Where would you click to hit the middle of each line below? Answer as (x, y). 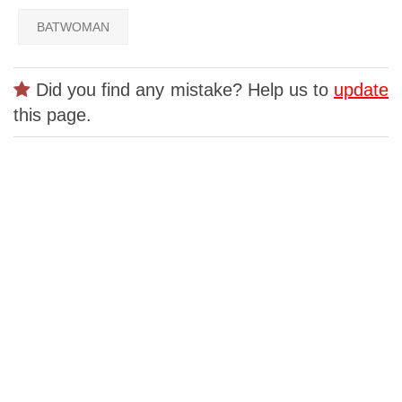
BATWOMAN (73, 27)
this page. (52, 115)
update (361, 90)
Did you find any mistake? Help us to (182, 90)
